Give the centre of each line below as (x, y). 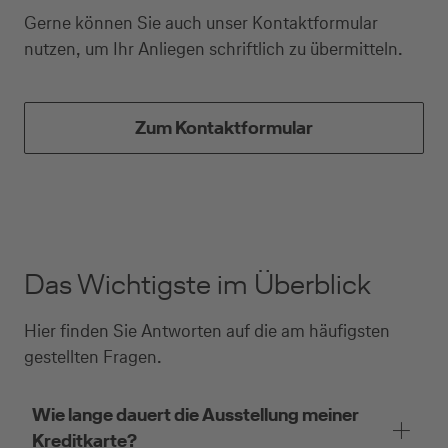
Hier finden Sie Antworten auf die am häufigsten (207, 330)
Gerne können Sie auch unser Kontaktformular (201, 22)
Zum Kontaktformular (224, 127)
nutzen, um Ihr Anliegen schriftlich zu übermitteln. (215, 48)
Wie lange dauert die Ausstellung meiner (195, 414)
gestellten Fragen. (93, 356)
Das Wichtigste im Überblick (197, 284)
